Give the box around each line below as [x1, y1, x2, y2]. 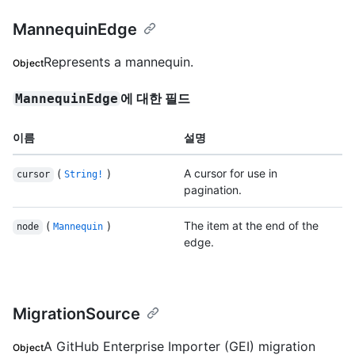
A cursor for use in [184, 166, 277, 181]
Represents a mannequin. [44, 54, 194, 71]
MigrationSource [13, 304, 140, 324]
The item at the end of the [184, 219, 319, 233]
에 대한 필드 [120, 90, 191, 107]
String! [64, 169, 104, 181]
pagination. [184, 183, 242, 197]
